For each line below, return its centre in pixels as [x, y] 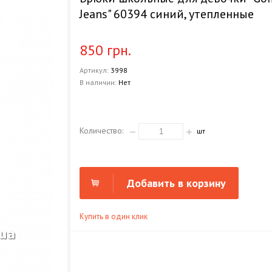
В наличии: [99, 82]
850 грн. [106, 50]
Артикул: [95, 70]
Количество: [102, 130]
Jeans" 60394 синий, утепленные [167, 14]
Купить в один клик [114, 216]
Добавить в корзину [176, 183]
